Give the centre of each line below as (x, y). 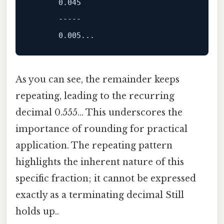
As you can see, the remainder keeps (97, 79)
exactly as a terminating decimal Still (100, 195)
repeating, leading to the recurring (95, 96)
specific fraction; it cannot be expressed (106, 178)
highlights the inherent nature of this (100, 162)
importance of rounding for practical (101, 129)
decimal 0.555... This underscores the (99, 112)
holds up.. (37, 211)
